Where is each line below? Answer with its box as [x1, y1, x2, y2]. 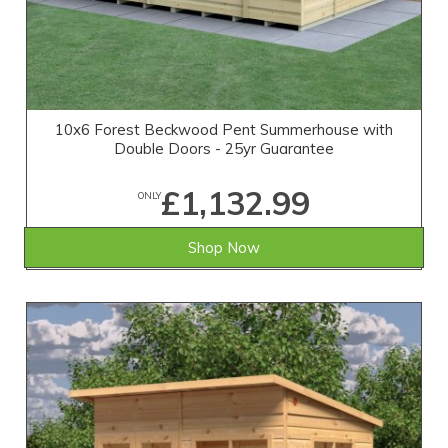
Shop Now [188, 238, 260, 258]
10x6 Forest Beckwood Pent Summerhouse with [55, 120, 393, 140]
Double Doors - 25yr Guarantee [114, 139, 334, 159]
